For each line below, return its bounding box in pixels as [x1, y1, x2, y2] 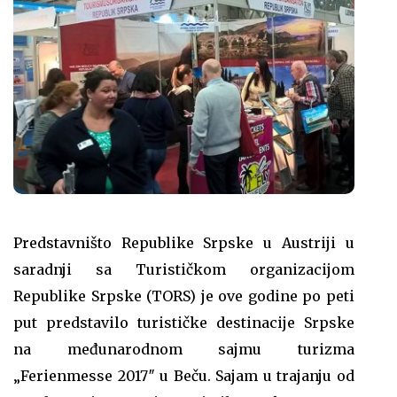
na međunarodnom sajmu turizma [13, 340, 354, 359]
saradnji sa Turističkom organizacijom [13, 261, 354, 279]
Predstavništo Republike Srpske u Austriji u [13, 234, 354, 253]
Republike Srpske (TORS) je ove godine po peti [13, 287, 354, 306]
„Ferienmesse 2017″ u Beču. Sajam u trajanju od [13, 367, 354, 385]
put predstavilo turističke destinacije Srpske [13, 314, 354, 332]
